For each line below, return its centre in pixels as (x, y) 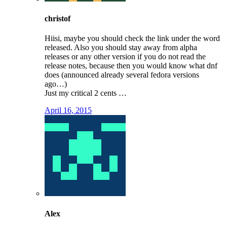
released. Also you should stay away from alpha (121, 48)
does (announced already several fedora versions (122, 75)
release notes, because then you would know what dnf (131, 66)
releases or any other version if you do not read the (125, 57)
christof (58, 19)
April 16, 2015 (68, 110)
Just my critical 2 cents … (86, 93)
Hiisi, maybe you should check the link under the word (132, 39)
